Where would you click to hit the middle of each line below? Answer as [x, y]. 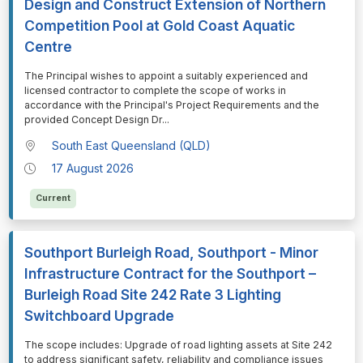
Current [53, 199]
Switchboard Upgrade [99, 316]
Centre [48, 47]
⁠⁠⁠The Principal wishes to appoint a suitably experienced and [166, 76]
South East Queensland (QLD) [132, 146]
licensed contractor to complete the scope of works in [155, 91]
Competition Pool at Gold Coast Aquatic [159, 26]
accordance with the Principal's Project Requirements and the [171, 105]
